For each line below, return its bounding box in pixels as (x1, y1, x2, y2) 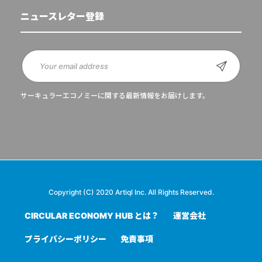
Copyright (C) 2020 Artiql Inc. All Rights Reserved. (48, 187, 214, 196)
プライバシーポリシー (25, 233, 106, 244)
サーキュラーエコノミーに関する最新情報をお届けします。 (20, 91, 209, 100)
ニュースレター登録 (20, 10, 104, 22)
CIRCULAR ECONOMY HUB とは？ (25, 210, 159, 220)
